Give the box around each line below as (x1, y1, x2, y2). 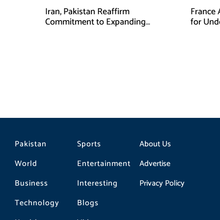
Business (15, 176, 48, 190)
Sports (77, 137, 101, 151)
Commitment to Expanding (45, 15, 146, 29)
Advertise (139, 157, 170, 170)
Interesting (77, 176, 118, 190)
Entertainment (77, 157, 131, 170)
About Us (139, 137, 171, 151)
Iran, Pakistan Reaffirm (45, 4, 130, 19)
